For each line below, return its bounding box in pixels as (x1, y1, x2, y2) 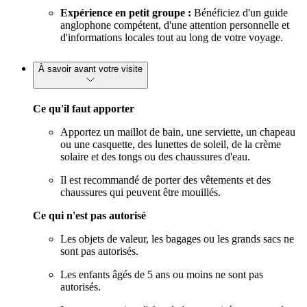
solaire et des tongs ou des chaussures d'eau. (60, 150, 250, 162)
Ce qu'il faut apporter (33, 102, 134, 114)
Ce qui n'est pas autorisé (33, 209, 146, 221)
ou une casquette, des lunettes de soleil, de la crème (60, 138, 281, 150)
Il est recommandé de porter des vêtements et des (60, 173, 271, 186)
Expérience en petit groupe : (60, 6, 191, 19)
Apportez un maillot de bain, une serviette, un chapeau (60, 125, 295, 138)
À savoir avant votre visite (38, 63, 143, 74)
